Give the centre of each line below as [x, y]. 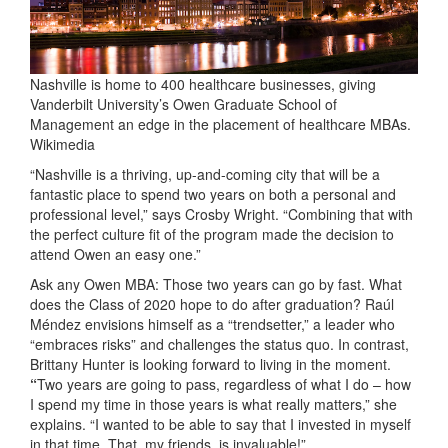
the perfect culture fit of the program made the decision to [212, 233]
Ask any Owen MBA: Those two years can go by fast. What [216, 283]
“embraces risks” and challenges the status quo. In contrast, [219, 343]
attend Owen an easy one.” [115, 253]
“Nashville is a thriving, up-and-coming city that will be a [205, 173]
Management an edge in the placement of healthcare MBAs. [220, 123]
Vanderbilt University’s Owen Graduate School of [183, 103]
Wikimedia [62, 143]
